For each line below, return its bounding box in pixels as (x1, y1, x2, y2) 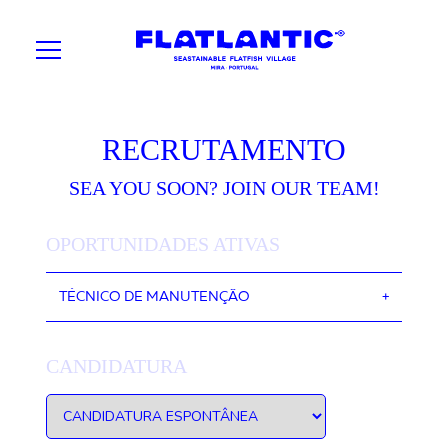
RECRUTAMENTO (102, 133, 346, 166)
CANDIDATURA (46, 355, 188, 377)
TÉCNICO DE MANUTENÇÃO (59, 290, 251, 304)
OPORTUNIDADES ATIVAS (46, 233, 281, 255)
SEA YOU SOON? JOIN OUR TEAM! (68, 177, 380, 199)
